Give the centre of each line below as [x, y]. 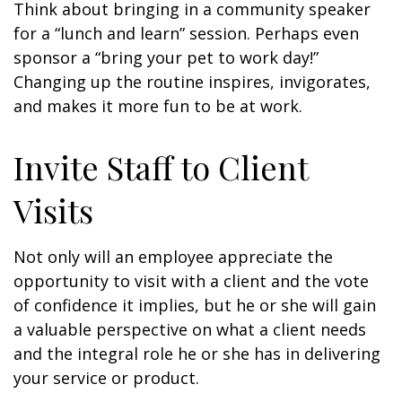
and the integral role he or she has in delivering [197, 354]
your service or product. [106, 378]
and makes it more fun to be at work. [158, 106]
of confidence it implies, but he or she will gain [195, 305]
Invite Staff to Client [161, 167]
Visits [53, 210]
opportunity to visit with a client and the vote [191, 281]
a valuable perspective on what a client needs [190, 329]
